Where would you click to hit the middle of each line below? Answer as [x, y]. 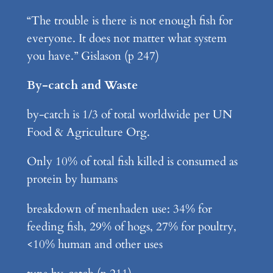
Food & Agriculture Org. [88, 133]
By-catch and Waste [82, 85]
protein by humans [72, 179]
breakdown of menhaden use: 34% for [119, 209]
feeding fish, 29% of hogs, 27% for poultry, [131, 226]
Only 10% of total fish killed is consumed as [132, 162]
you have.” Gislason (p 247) [93, 56]
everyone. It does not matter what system [126, 38]
